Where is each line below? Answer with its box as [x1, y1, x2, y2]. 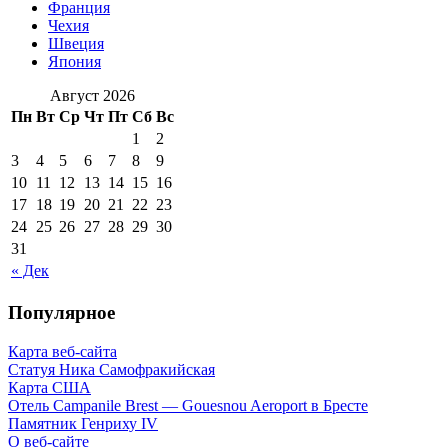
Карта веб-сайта [8, 342, 117, 360]
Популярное [8, 302, 115, 324]
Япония [48, 53, 101, 71]
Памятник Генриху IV [8, 414, 158, 432]
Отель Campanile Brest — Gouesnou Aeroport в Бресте [8, 396, 368, 414]
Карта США [8, 378, 91, 396]
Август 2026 [50, 87, 135, 105]
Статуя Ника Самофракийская [8, 360, 215, 378]
